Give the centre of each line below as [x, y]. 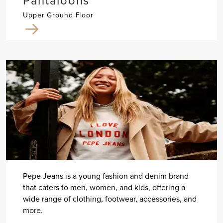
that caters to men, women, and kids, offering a [104, 188]
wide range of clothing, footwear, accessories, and [110, 199]
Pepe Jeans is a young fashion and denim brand [106, 176]
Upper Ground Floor [58, 15]
